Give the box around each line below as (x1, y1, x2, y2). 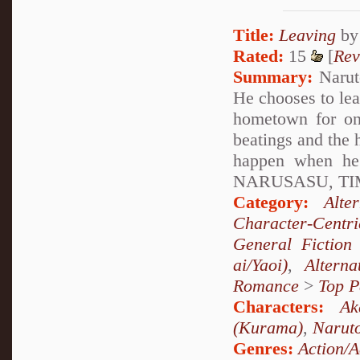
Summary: (233, 66, 313, 87)
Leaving (279, 24, 336, 45)
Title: (233, 24, 274, 45)
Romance (233, 275, 299, 296)
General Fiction (233, 233, 352, 254)
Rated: (233, 45, 284, 66)
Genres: (233, 337, 298, 358)
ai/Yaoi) (233, 254, 288, 275)
